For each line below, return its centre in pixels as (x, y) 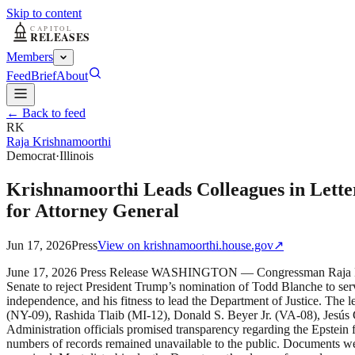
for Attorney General (93, 210)
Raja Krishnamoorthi (59, 141)
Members (30, 57)
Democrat (31, 156)
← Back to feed (46, 113)
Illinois (76, 156)
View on (120, 245)
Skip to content (44, 13)
